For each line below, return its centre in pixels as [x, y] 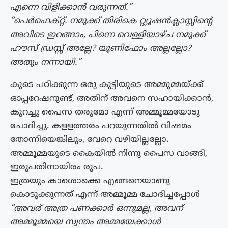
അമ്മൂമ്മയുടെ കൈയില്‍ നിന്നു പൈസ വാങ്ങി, [109, 153]
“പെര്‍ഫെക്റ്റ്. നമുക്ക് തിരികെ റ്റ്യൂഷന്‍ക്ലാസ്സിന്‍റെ [111, 21]
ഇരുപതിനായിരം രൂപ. [57, 167]
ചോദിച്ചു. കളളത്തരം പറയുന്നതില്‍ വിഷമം [101, 126]
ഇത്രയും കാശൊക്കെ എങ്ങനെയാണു [90, 181]
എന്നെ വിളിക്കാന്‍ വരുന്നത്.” [71, 7]
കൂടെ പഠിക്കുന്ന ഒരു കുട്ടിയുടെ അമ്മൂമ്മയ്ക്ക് [107, 85]
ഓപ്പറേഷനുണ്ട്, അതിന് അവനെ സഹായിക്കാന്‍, [112, 98]
